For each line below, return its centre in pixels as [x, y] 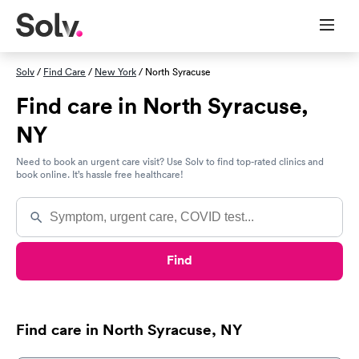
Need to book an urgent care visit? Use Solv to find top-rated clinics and [170, 161]
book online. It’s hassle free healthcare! [100, 174]
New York [115, 72]
